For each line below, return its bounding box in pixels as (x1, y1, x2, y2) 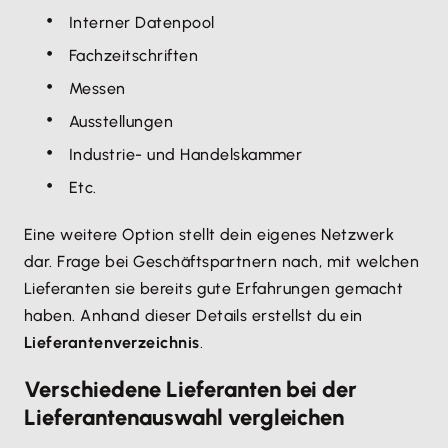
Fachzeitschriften (69, 46, 203, 65)
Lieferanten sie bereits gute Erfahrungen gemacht (24, 279, 404, 298)
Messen (69, 79, 131, 98)
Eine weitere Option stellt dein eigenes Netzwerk (24, 225, 395, 244)
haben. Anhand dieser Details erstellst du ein (24, 306, 363, 325)
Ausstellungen (69, 112, 178, 131)
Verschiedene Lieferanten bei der (24, 376, 357, 403)
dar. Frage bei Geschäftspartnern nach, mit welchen (24, 252, 420, 271)
